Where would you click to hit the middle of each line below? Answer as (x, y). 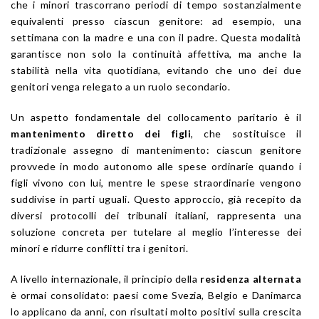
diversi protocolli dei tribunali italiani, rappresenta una (156, 215)
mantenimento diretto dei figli (101, 133)
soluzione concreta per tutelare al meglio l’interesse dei (156, 231)
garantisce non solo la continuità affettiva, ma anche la (156, 53)
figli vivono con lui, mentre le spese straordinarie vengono (156, 182)
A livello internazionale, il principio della (106, 278)
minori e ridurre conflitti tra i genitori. (99, 248)
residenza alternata (251, 278)
